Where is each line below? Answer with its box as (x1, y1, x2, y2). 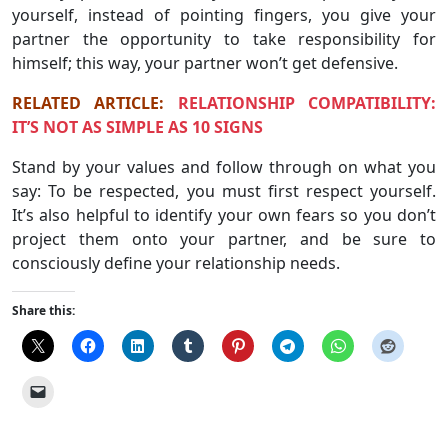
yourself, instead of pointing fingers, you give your (12, 4, 436, 26)
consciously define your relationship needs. (12, 252, 340, 274)
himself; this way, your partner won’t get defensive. (12, 52, 398, 74)
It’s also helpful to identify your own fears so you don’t (12, 204, 436, 226)
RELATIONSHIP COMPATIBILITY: (177, 92, 437, 114)
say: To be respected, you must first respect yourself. (12, 180, 436, 202)
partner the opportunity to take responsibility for (12, 28, 436, 50)
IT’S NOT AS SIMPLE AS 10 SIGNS (12, 116, 263, 138)
